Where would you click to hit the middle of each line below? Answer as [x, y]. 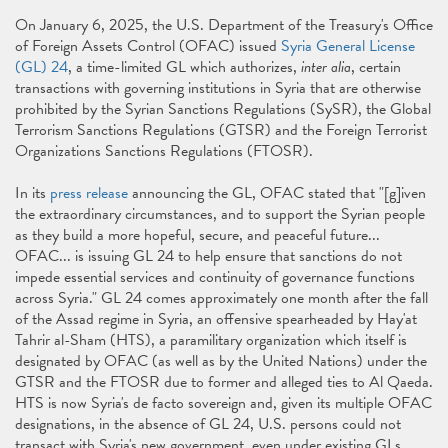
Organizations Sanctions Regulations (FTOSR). [166, 151]
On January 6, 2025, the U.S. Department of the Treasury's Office [224, 25]
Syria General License [348, 46]
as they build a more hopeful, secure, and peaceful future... [197, 235]
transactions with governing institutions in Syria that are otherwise [218, 88]
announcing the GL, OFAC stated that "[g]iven [277, 193]
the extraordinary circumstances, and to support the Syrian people [220, 214]
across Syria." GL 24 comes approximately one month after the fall [221, 298]
